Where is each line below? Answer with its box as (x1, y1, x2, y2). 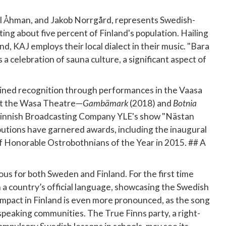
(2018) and (128, 98, 173, 109)
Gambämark (82, 98, 128, 109)
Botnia (173, 98, 197, 109)
